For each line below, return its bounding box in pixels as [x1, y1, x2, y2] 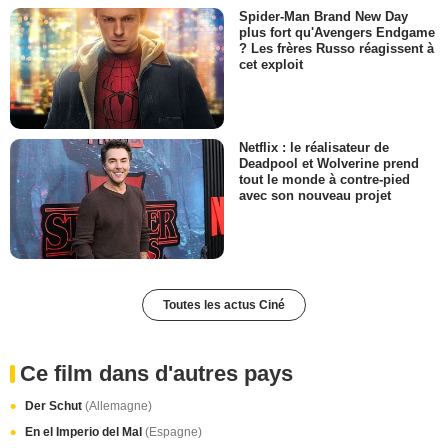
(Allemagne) [85, 399, 152, 413]
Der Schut [25, 399, 85, 413]
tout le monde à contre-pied [239, 171, 410, 187]
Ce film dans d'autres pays [20, 361, 293, 386]
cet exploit [239, 57, 303, 73]
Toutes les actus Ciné [163, 298, 285, 312]
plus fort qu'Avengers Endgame [239, 25, 435, 41]
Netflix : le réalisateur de [239, 139, 389, 155]
